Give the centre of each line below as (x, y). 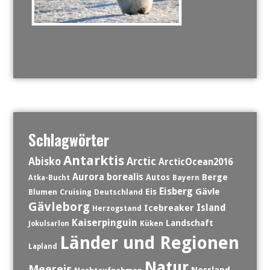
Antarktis (93, 160)
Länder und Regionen (149, 243)
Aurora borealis (108, 177)
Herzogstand (117, 209)
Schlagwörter (68, 140)
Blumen (42, 192)
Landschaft (189, 223)
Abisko (44, 162)
